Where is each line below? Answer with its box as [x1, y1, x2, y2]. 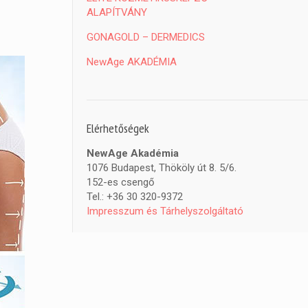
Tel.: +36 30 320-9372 [87, 190, 184, 203]
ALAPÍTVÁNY [87, 6, 148, 19]
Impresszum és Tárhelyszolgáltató [87, 205, 244, 217]
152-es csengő [87, 176, 155, 188]
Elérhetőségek [87, 120, 150, 136]
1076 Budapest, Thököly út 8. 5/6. [87, 162, 237, 174]
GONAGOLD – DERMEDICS [87, 31, 206, 43]
